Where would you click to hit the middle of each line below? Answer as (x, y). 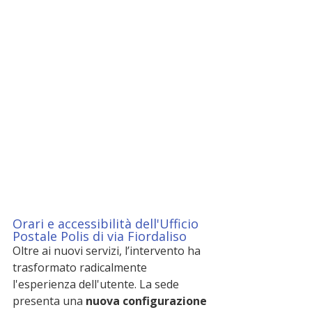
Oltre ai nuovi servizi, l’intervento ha (108, 251)
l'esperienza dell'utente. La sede (97, 284)
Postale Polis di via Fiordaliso (100, 236)
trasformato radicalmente (81, 267)
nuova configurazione (148, 301)
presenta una (49, 301)
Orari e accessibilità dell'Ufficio (107, 224)
